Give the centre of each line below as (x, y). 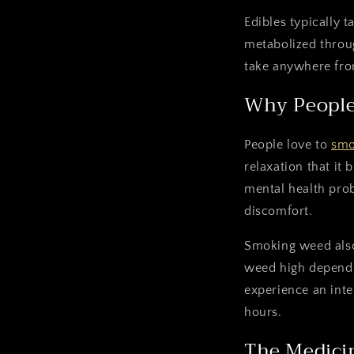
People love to (288, 144)
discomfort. (279, 211)
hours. (263, 312)
